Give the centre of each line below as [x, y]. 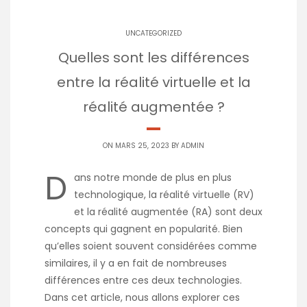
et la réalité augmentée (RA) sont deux [168, 212]
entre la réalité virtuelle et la [153, 83]
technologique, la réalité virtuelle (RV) [164, 195]
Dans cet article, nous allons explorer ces [142, 298]
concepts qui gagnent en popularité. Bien [144, 229]
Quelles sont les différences [153, 58]
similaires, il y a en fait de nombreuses [136, 263]
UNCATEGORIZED [153, 34]
